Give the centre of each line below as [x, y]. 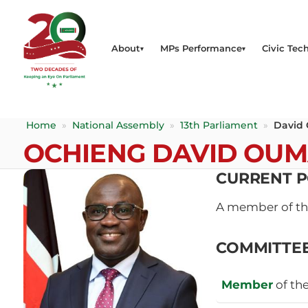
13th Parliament [219, 125]
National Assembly [118, 125]
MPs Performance [201, 48]
